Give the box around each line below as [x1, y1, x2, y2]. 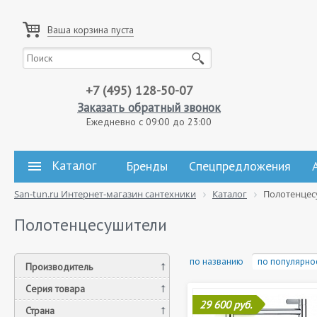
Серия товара [25, 282, 85, 295]
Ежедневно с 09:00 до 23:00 [86, 115, 212, 128]
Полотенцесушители [14, 214, 167, 236]
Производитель [25, 260, 93, 273]
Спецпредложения [189, 158, 291, 174]
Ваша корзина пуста [47, 23, 134, 36]
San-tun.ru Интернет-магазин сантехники [14, 188, 196, 200]
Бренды [126, 158, 168, 174]
